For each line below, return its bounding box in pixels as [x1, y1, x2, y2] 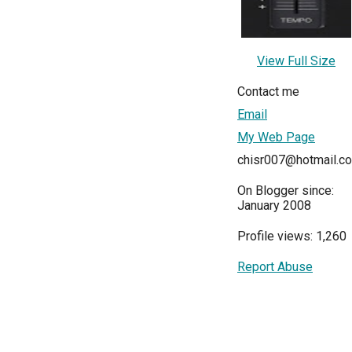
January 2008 [237, 198, 311, 213]
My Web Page [237, 130, 315, 145]
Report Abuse [237, 259, 313, 274]
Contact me [237, 84, 299, 99]
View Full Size [257, 53, 335, 68]
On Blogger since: [237, 183, 334, 198]
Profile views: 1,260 [237, 229, 346, 244]
